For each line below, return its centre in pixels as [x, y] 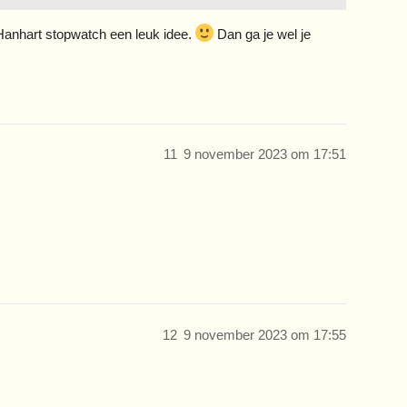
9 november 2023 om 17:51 [265, 154]
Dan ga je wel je [262, 34]
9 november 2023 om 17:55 [265, 334]
